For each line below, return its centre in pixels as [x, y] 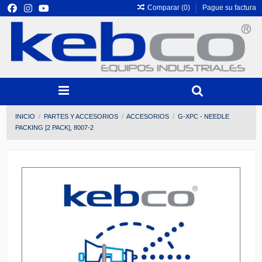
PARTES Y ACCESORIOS [81, 117]
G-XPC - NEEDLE [204, 117]
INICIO [25, 117]
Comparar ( [165, 8]
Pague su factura [229, 8]
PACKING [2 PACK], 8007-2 [54, 128]
